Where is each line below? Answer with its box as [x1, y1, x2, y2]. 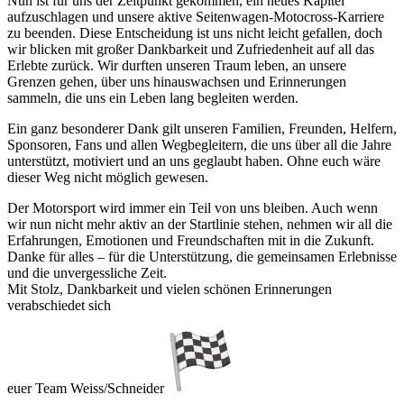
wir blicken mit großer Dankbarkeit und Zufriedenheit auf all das [7, 41, 374, 57]
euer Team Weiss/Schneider [7, 380, 168, 396]
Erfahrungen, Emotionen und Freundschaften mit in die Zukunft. [7, 232, 374, 248]
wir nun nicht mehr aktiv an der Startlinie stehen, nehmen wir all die [7, 216, 392, 232]
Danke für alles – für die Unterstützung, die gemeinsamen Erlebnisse [7, 248, 397, 264]
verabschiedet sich [7, 297, 111, 313]
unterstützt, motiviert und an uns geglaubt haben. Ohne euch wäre [7, 152, 381, 169]
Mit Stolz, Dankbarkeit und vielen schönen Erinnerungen [7, 280, 332, 297]
